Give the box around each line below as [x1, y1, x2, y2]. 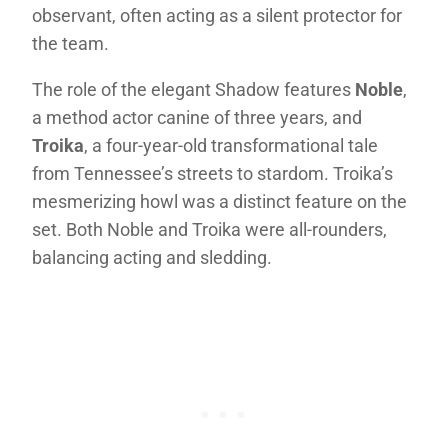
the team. [32, 33, 109, 55]
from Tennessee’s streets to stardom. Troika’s [32, 163, 393, 185]
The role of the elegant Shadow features [32, 79, 355, 101]
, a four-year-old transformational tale [84, 135, 378, 157]
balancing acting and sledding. [32, 247, 272, 269]
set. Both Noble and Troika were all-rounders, [32, 219, 387, 241]
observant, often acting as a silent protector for [32, 5, 402, 27]
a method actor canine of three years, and [32, 107, 362, 129]
